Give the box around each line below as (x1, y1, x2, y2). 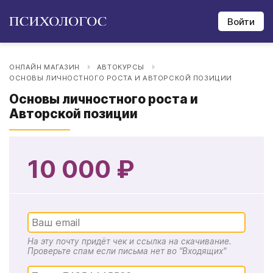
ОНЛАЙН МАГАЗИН (9, 63, 80, 71)
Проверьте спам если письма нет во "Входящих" (27, 246, 226, 256)
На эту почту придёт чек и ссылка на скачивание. (27, 236, 232, 246)
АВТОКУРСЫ (96, 63, 144, 71)
